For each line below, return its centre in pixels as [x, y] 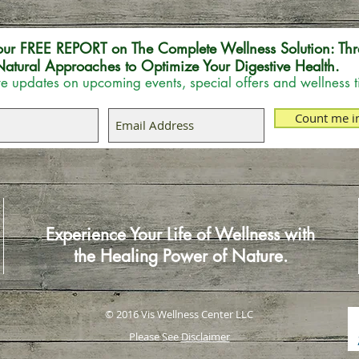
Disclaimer [205, 337]
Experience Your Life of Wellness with [180, 234]
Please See [155, 337]
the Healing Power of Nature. [180, 256]
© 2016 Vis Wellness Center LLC [179, 314]
